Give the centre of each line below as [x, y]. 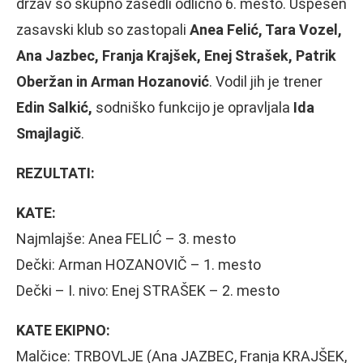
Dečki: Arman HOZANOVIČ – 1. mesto [139, 264]
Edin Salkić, [54, 107]
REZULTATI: [56, 173]
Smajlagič [49, 133]
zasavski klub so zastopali [103, 29]
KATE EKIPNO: [63, 330]
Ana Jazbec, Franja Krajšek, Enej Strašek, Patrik [176, 55]
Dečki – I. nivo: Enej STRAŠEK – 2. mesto [148, 290]
